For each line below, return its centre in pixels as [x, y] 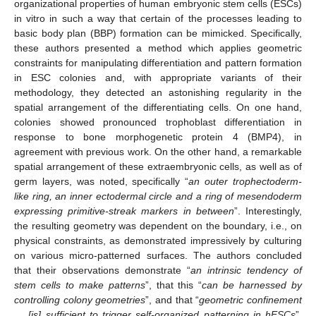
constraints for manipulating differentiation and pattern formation [158, 63]
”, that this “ [174, 285]
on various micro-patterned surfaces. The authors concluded [158, 256]
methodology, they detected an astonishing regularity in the [158, 93]
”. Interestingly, [268, 211]
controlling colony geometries [80, 300]
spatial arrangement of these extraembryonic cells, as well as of [158, 167]
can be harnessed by [252, 285]
